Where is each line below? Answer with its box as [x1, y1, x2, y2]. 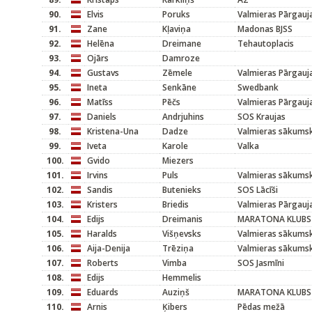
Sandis [87, 184, 113, 196]
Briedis [162, 198, 189, 210]
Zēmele [162, 67, 192, 79]
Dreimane [162, 38, 201, 49]
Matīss [87, 96, 113, 108]
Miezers [162, 155, 194, 166]
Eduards [87, 286, 118, 298]
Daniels [87, 111, 116, 123]
